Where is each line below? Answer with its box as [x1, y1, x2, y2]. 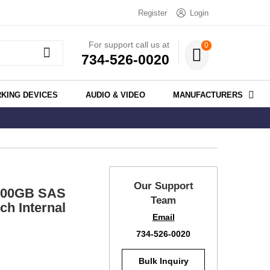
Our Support [133, 180, 193, 192]
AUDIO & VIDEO [86, 90, 145, 100]
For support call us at [89, 39, 169, 49]
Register [138, 8, 167, 17]
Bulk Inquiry [138, 256, 189, 266]
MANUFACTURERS [173, 90, 243, 100]
